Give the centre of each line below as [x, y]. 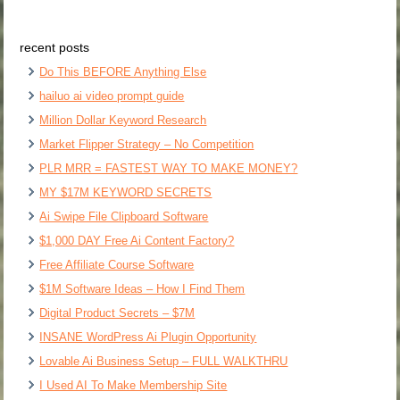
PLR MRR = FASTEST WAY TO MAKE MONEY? [169, 169]
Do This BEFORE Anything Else [123, 72]
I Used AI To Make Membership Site [133, 386]
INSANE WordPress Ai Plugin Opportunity [148, 337]
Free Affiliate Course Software [117, 265]
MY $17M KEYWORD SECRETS [126, 193]
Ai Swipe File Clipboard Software [124, 217]
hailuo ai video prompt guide [112, 96]
